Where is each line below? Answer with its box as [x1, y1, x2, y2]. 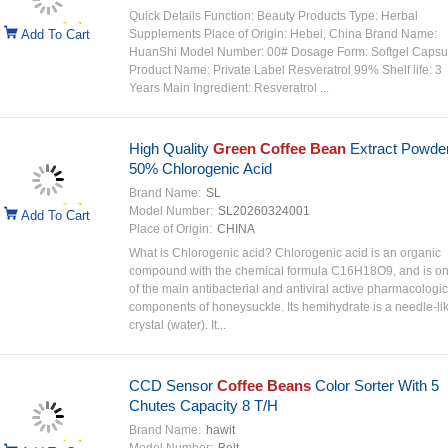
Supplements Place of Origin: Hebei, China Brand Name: [128, 27, 437, 41]
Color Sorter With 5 [310, 377, 439, 394]
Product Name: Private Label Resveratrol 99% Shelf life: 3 [128, 63, 442, 77]
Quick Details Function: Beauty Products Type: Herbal [128, 9, 418, 23]
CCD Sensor [128, 377, 217, 394]
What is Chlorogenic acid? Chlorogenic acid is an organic [128, 246, 441, 260]
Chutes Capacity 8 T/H [128, 397, 278, 414]
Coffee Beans [216, 377, 311, 394]
